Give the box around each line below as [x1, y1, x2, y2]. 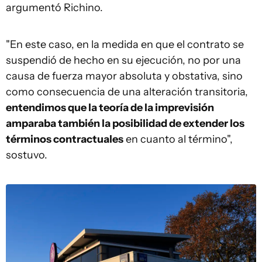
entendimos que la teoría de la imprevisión [6, 101, 214, 114]
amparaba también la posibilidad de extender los [6, 116, 244, 130]
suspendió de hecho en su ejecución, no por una [6, 53, 241, 67]
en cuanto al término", [123, 132, 233, 146]
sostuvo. [6, 148, 47, 161]
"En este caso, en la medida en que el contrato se [6, 37, 244, 51]
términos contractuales [6, 132, 123, 146]
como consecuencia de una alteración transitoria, [6, 85, 248, 98]
